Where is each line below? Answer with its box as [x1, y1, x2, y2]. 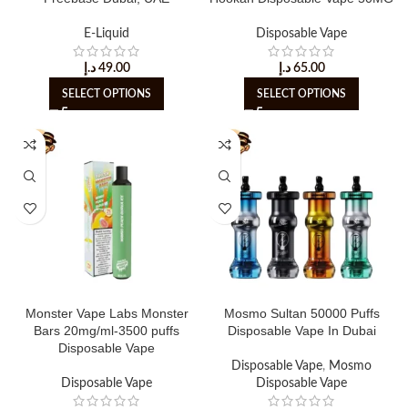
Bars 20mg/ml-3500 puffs [34, 323, 179, 338]
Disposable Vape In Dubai [227, 323, 376, 338]
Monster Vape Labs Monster [25, 306, 189, 321]
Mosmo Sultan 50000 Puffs [223, 306, 380, 321]
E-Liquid [84, 27, 129, 40]
